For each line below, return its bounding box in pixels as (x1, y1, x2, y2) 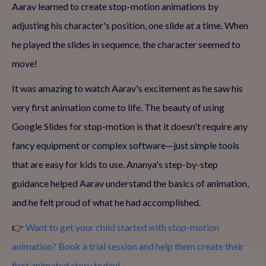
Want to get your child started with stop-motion (26, 221, 219, 233)
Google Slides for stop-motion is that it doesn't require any (12, 121, 248, 132)
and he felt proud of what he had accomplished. (12, 197, 201, 208)
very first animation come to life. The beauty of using (12, 102, 224, 113)
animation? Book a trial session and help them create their (12, 240, 244, 252)
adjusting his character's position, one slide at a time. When (12, 20, 248, 31)
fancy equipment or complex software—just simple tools (12, 140, 239, 151)
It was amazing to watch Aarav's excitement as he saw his (12, 83, 243, 94)
